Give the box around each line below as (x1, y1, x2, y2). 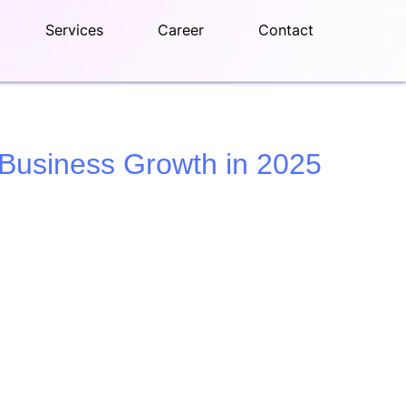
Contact (258, 21, 314, 39)
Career (158, 21, 204, 39)
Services (45, 21, 103, 39)
